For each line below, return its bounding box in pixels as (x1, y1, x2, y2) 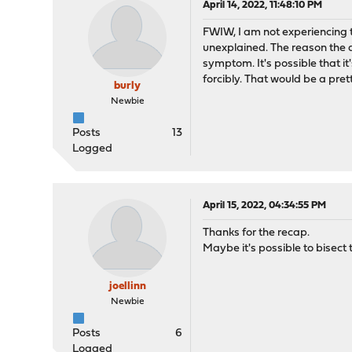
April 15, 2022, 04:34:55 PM (203, 200, 327, 211)
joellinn (108, 280, 146, 293)
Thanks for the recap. (203, 227, 310, 240)
